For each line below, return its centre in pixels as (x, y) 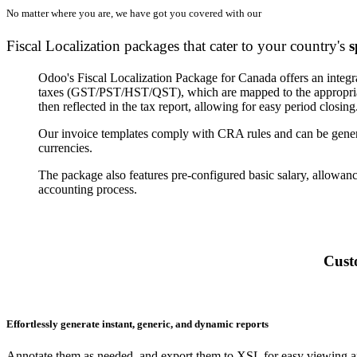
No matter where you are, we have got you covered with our (135, 13)
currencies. (65, 147)
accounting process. (88, 189)
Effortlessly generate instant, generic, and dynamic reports (137, 324)
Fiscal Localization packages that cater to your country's (178, 45)
